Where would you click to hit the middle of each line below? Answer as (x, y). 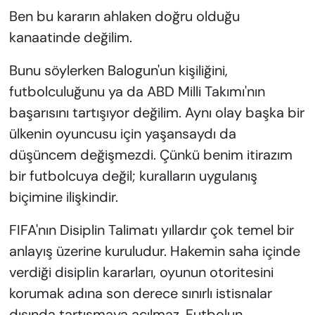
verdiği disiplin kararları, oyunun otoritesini (141, 272)
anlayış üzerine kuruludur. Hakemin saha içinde (154, 251)
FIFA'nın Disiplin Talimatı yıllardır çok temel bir (151, 230)
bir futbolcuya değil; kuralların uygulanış (133, 175)
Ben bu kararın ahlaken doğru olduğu (124, 16)
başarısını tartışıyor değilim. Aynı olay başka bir (156, 112)
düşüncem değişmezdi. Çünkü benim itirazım (150, 154)
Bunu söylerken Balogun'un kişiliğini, (118, 70)
